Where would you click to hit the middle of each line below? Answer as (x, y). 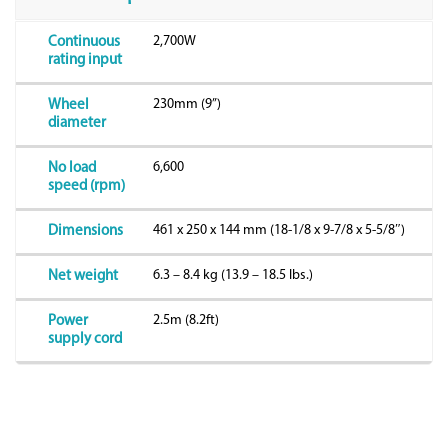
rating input (84, 60)
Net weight (82, 276)
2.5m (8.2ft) (185, 320)
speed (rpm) (86, 186)
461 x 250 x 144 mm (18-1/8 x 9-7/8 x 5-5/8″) (278, 230)
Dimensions (85, 231)
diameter (76, 123)
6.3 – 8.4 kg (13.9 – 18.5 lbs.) (232, 275)
